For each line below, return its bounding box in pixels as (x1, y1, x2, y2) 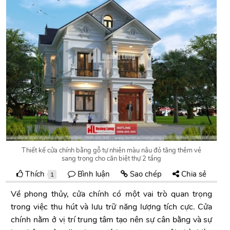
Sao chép (127, 169, 162, 180)
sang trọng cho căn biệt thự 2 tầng (62, 154, 162, 164)
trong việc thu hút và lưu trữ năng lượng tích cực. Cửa (11, 201, 213, 213)
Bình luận (75, 169, 110, 180)
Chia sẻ (179, 169, 207, 180)
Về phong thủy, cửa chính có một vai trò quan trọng (11, 188, 213, 200)
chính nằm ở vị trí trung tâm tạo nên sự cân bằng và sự (11, 214, 213, 226)
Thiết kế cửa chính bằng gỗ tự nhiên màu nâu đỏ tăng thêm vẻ (22, 146, 202, 156)
